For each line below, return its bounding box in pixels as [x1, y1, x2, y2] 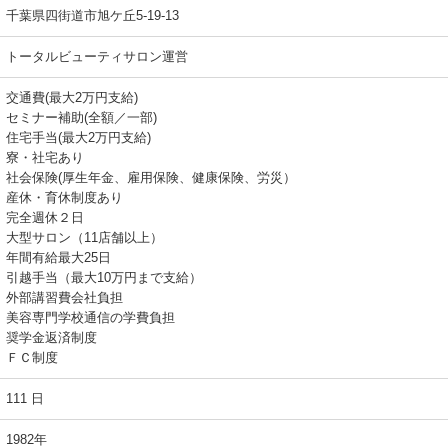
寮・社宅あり [6, 150, 84, 165]
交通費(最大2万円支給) [6, 90, 138, 105]
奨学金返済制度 [6, 330, 97, 345]
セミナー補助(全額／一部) [6, 110, 157, 125]
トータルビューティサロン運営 [6, 49, 188, 64]
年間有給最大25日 [6, 250, 111, 265]
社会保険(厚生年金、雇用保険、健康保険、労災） [6, 170, 296, 185]
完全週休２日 [6, 210, 84, 225]
